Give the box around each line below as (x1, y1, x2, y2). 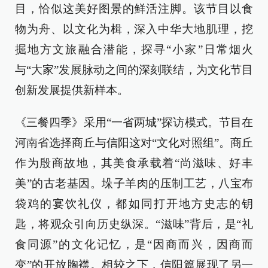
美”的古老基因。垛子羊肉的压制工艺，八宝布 (15, 177, 253, 190)
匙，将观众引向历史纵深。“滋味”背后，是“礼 (15, 218, 253, 230)
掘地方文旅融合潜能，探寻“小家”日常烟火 (15, 43, 253, 56)
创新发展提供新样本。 (15, 84, 129, 96)
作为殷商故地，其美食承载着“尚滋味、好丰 (15, 157, 253, 169)
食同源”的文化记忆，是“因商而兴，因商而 (15, 238, 253, 251)
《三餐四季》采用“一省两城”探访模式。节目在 (15, 116, 253, 129)
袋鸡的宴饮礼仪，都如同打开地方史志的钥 (15, 197, 253, 210)
